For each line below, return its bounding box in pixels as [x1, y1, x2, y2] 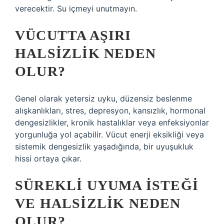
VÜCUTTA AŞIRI [15, 27, 131, 43]
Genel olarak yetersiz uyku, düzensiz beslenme [15, 93, 192, 103]
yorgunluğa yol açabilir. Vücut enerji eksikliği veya [15, 129, 204, 139]
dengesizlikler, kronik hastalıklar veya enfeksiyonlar [15, 117, 209, 127]
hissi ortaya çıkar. [15, 153, 81, 163]
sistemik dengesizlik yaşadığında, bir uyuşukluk [15, 141, 193, 151]
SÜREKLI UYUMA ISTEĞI [15, 177, 199, 193]
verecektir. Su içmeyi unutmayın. [15, 3, 137, 13]
